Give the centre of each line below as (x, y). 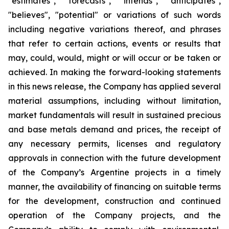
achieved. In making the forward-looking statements (114, 72)
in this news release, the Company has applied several (114, 86)
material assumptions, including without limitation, (114, 101)
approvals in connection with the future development (114, 158)
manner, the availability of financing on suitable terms (114, 187)
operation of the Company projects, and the (114, 215)
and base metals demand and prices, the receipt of (114, 129)
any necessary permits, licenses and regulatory (114, 144)
